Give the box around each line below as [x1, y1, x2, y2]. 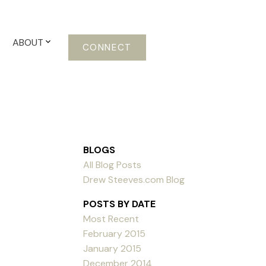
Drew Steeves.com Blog [83, 173, 185, 186]
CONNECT [82, 41, 132, 53]
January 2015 [83, 242, 142, 255]
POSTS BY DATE [83, 197, 156, 210]
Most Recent [83, 212, 140, 225]
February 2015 [83, 227, 146, 240]
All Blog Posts [83, 158, 142, 171]
